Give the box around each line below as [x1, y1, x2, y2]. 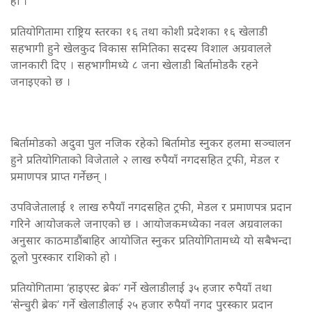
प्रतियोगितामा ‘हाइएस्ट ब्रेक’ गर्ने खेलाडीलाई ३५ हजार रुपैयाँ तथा [10, 280, 272, 295]
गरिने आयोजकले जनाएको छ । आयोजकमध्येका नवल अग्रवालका [10, 216, 282, 231]
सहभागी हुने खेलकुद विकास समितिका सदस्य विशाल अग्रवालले [10, 40, 272, 55]
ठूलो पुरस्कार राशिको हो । [10, 249, 117, 264]
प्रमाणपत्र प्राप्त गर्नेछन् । [10, 169, 107, 183]
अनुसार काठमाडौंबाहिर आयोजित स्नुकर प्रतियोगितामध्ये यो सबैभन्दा [10, 233, 291, 247]
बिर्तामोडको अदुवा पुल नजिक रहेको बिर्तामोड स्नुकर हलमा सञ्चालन [10, 135, 291, 150]
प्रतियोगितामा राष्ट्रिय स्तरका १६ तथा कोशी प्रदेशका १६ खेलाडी [10, 24, 267, 38]
